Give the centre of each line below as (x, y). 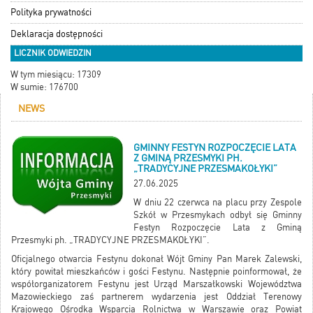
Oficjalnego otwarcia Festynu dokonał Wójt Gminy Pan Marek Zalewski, (156, 259)
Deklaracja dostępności (57, 34)
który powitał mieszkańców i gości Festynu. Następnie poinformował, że (156, 272)
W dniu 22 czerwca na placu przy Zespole (218, 203)
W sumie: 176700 (44, 87)
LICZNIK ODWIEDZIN (53, 53)
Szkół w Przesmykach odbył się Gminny (218, 215)
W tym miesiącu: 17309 (56, 75)
